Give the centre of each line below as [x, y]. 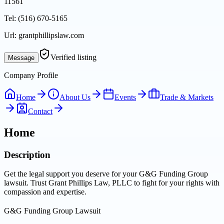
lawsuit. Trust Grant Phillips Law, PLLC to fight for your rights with [112, 183]
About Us [75, 97]
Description [27, 154]
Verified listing [73, 57]
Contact [40, 111]
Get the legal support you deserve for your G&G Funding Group [106, 174]
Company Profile [31, 75]
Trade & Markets [187, 97]
